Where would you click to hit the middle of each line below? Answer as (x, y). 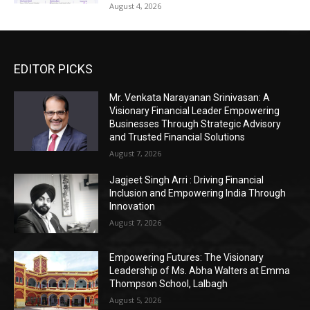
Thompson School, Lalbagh (169, 284)
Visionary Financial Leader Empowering (195, 111)
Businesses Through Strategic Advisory (195, 124)
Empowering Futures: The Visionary (187, 258)
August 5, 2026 (136, 300)
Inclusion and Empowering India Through (198, 193)
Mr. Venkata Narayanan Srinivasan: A (190, 98)
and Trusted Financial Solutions (177, 137)
